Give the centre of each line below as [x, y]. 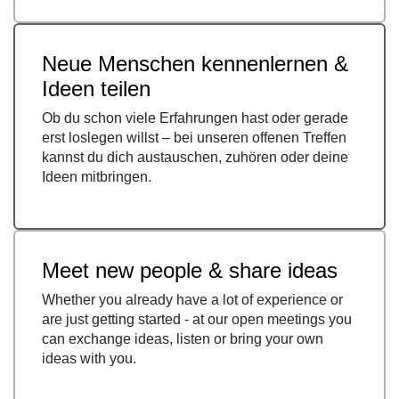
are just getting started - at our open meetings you [197, 320]
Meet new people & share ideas [190, 271]
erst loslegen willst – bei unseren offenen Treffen [194, 138]
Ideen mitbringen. [97, 177]
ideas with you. [89, 359]
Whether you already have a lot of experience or [192, 300]
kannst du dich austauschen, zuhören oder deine [195, 158]
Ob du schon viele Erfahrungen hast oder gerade [195, 118]
